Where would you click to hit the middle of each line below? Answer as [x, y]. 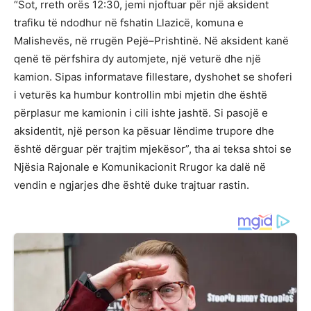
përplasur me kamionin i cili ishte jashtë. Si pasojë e [141, 113]
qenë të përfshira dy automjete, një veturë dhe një [137, 59]
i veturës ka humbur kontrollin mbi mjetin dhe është [141, 95]
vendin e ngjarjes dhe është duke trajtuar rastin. [132, 185]
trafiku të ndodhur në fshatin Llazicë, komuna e [129, 23]
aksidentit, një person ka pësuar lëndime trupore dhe [144, 131]
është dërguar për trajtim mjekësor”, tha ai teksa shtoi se [153, 149]
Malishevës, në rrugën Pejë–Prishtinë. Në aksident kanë [151, 41]
